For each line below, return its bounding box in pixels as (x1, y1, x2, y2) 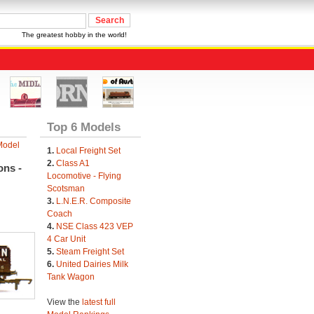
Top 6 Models (46, 120, 121, 134)
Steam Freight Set (55, 247, 124, 257)
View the (46, 297, 82, 307)
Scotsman (46, 184, 85, 193)
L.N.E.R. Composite (55, 196, 131, 206)
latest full (81, 297, 116, 307)
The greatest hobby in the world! (22, 31, 127, 39)
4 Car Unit (46, 234, 86, 244)
